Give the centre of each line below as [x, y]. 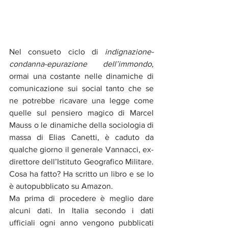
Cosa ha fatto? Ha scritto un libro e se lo [81, 174]
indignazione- [129, 51]
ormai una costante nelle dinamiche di [81, 76]
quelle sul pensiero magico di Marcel [81, 112]
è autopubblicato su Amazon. [61, 186]
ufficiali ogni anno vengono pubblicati [81, 222]
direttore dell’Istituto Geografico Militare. [81, 161]
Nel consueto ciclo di [57, 51]
